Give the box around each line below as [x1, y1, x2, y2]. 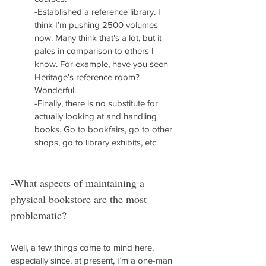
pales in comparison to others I [34, 46, 156, 56]
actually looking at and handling [34, 111, 159, 121]
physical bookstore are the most [11, 192, 150, 206]
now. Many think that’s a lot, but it [34, 33, 164, 43]
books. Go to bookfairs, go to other [34, 124, 175, 134]
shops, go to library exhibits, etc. [34, 137, 158, 147]
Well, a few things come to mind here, [11, 242, 156, 252]
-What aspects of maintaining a [11, 176, 147, 190]
